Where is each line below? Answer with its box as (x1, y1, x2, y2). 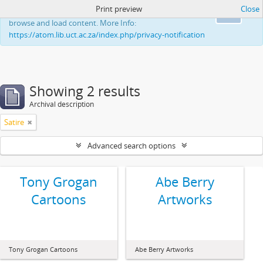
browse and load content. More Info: (9, 18, 136, 28)
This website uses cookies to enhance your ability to (9, 6, 189, 16)
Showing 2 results (29, 82, 140, 100)
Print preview (95, 4, 142, 14)
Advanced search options (87, 140, 176, 151)
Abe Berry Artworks (135, 245, 193, 254)
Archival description (29, 99, 94, 109)
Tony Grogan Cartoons (9, 245, 77, 254)
